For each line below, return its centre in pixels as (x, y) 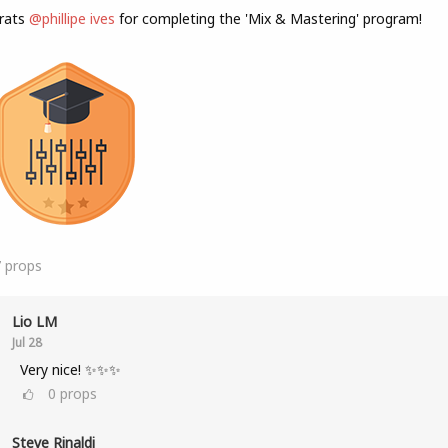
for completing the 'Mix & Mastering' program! (268, 18)
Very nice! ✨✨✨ (70, 369)
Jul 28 (26, 342)
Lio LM (34, 321)
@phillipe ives (71, 18)
